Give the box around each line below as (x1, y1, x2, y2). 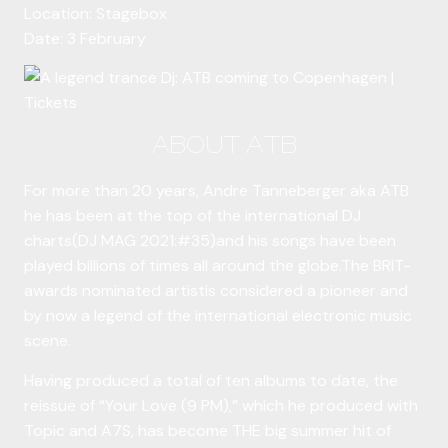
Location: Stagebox (24, 2, 167, 24)
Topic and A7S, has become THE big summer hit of (24, 419, 391, 441)
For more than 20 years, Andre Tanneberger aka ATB (24, 180, 409, 202)
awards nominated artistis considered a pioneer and (24, 280, 408, 302)
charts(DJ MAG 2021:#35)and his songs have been (24, 230, 396, 252)
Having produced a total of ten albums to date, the (24, 369, 398, 391)
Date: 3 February (24, 27, 146, 49)
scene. (24, 330, 71, 352)
